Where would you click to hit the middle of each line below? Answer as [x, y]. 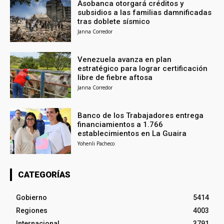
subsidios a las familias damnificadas [145, 13]
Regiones [32, 210]
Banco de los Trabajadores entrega [141, 115]
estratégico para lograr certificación [143, 69]
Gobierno [31, 197]
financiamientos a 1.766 [120, 124]
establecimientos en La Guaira [132, 133]
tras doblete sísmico [114, 22]
